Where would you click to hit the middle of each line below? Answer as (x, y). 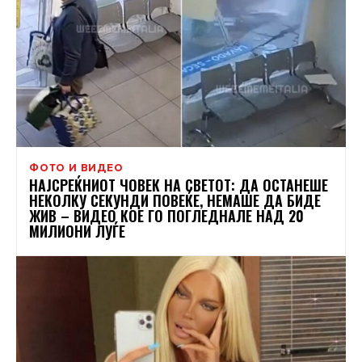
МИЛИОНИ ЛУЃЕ (77, 232)
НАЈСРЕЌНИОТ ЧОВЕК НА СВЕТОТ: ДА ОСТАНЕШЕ (179, 185)
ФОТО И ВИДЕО (76, 168)
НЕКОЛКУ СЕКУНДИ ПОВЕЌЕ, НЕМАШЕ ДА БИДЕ (175, 201)
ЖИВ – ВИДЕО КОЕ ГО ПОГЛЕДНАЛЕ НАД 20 (166, 216)
